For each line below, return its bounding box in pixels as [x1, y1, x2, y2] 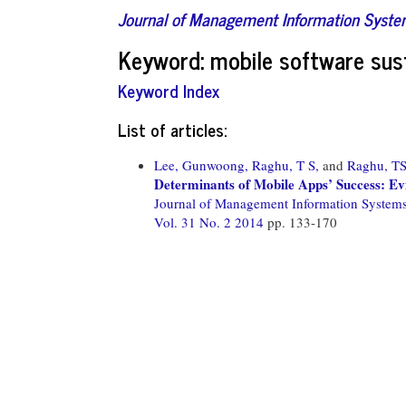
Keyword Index [118, 76, 219, 104]
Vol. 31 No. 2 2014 [154, 212, 267, 231]
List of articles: [118, 114, 227, 143]
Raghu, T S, [252, 155, 319, 174]
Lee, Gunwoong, [154, 155, 248, 174]
